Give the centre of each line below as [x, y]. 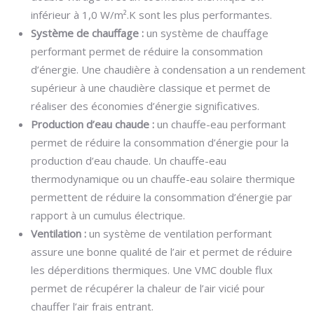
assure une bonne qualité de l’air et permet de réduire [162, 252]
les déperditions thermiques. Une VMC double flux [152, 270]
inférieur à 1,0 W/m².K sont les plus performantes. [151, 15]
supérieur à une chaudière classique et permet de [151, 88]
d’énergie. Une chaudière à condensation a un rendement [168, 69]
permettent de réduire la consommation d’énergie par [162, 197]
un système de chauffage [207, 33]
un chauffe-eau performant [221, 124]
